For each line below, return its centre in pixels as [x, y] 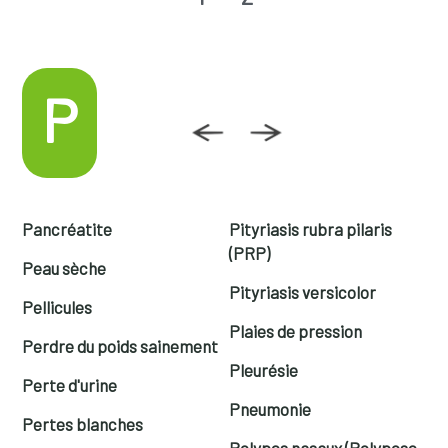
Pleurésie [263, 369]
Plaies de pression [295, 330]
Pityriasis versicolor [302, 291]
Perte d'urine [70, 384]
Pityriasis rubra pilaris [310, 228]
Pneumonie [270, 408]
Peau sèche [64, 267]
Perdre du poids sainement [120, 345]
